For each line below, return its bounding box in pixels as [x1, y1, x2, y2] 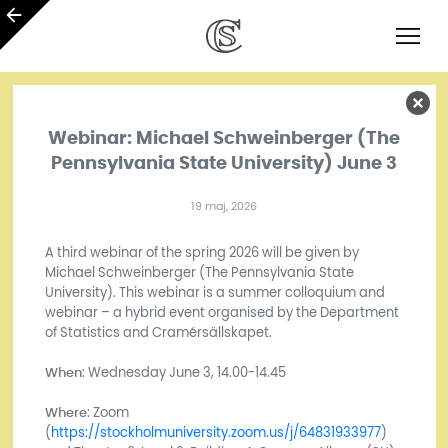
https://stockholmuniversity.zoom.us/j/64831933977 [50, 425, 381, 440]
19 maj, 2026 [191, 200, 257, 212]
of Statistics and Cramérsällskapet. [44, 325, 272, 340]
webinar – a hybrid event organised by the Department [44, 305, 399, 320]
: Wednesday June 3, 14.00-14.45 [81, 365, 286, 380]
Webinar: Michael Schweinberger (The [48, 124, 400, 150]
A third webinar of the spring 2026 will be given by [44, 245, 359, 260]
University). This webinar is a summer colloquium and [44, 285, 385, 300]
